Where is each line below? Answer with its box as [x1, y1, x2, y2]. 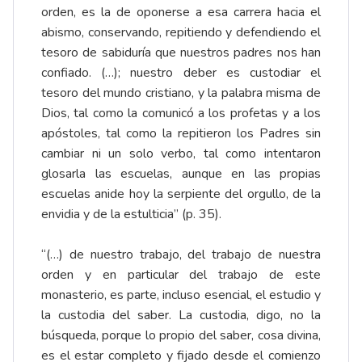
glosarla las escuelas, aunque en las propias [41, 165, 321, 183]
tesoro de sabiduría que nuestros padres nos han [41, 44, 321, 62]
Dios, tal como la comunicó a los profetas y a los [41, 104, 321, 123]
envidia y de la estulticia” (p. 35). [41, 205, 221, 224]
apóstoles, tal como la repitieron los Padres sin [41, 124, 321, 143]
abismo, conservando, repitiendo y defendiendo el [41, 23, 321, 42]
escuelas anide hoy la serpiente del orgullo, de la [41, 185, 321, 204]
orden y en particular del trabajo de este [41, 266, 321, 284]
